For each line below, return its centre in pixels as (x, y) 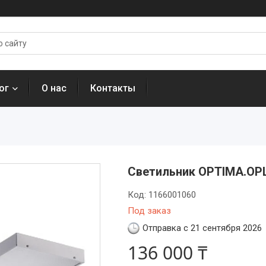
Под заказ (149, 211)
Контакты (113, 88)
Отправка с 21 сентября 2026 (202, 228)
